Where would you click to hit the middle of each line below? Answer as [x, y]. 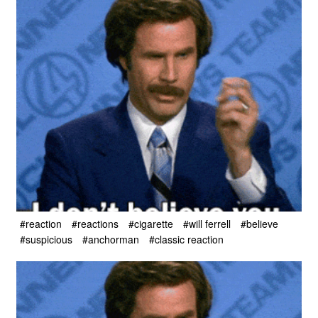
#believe [259, 223]
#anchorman [111, 240]
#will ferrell [207, 223]
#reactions [95, 223]
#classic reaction [186, 240]
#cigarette [151, 223]
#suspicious [46, 240]
